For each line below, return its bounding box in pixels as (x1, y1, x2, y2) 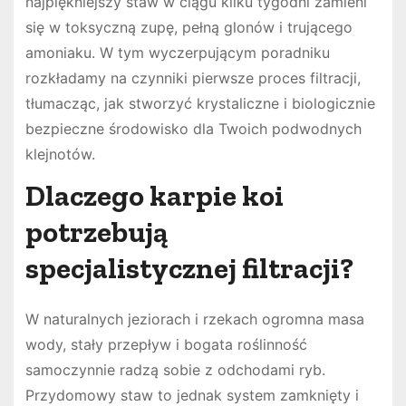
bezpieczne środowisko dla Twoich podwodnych (24, 119, 362, 138)
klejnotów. (24, 144, 95, 163)
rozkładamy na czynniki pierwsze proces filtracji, (24, 68, 361, 87)
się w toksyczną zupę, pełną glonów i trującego (24, 17, 353, 36)
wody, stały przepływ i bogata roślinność (24, 335, 307, 354)
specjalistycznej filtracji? (24, 251, 353, 286)
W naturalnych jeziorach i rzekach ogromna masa (24, 310, 364, 329)
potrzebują (24, 215, 168, 250)
